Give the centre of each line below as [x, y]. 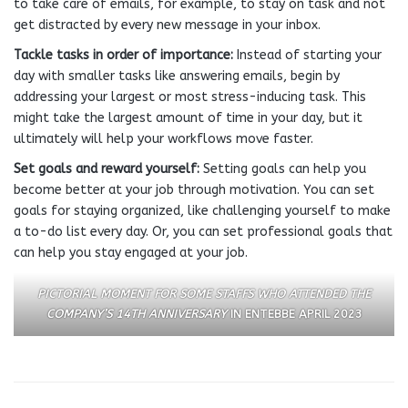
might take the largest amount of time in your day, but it [188, 118]
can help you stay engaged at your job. [131, 253]
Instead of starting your [309, 55]
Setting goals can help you [285, 169]
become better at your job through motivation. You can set [194, 190]
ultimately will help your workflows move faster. [163, 139]
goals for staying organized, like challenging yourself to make [202, 211]
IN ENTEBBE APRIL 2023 [294, 314]
